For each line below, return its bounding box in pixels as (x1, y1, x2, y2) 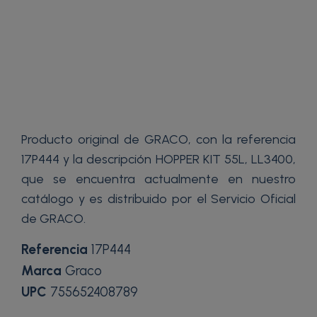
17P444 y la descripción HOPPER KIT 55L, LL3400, (21, 151, 296, 167)
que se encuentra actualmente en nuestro (21, 171, 296, 187)
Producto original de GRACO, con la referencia (21, 131, 296, 147)
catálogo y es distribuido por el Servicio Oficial (21, 190, 296, 207)
